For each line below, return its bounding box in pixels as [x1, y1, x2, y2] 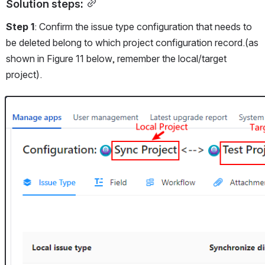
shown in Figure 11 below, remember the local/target [6, 53, 227, 65]
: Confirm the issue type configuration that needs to [34, 21, 252, 33]
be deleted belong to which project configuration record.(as [6, 37, 258, 49]
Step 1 [6, 21, 34, 33]
